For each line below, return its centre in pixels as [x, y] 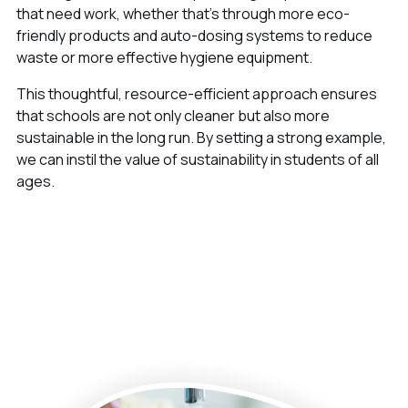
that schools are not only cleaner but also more [173, 116]
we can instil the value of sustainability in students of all [197, 160]
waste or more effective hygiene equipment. [164, 58]
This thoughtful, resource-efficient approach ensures [196, 94]
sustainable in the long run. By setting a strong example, [201, 138]
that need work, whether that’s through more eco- [183, 14]
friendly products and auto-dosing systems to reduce [194, 36]
